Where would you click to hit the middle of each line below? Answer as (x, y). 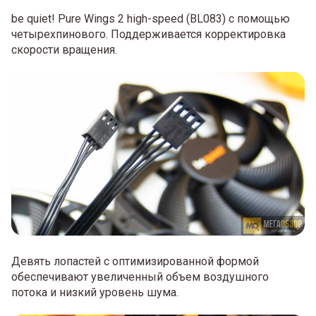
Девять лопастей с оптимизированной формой (135, 261)
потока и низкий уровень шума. (95, 292)
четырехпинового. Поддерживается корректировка (148, 34)
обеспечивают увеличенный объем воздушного (140, 276)
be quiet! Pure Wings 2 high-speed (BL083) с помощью (151, 18)
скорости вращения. (64, 49)
